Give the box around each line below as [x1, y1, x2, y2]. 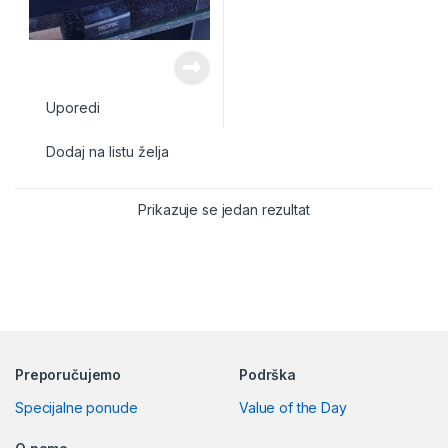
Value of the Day [239, 398, 347, 416]
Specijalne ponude [15, 398, 138, 416]
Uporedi [46, 99, 100, 117]
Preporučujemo [15, 365, 122, 383]
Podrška [239, 365, 297, 383]
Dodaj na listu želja [46, 143, 169, 161]
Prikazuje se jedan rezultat [138, 200, 310, 218]
